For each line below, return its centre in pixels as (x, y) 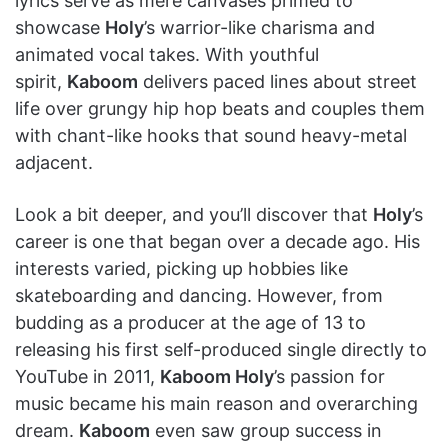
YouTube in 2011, (87, 376)
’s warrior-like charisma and (259, 27)
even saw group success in (266, 430)
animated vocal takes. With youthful (167, 54)
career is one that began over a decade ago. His (217, 241)
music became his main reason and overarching (216, 403)
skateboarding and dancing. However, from (199, 295)
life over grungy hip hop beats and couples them (220, 108)
